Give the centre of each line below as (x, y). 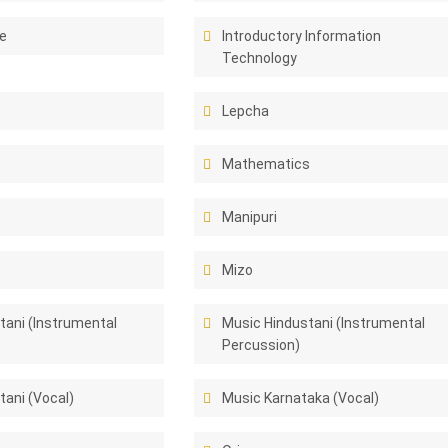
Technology (260, 58)
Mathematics (266, 164)
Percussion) (261, 345)
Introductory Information (302, 36)
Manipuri (250, 217)
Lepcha (246, 111)
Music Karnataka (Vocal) (301, 398)
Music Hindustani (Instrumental (324, 323)
